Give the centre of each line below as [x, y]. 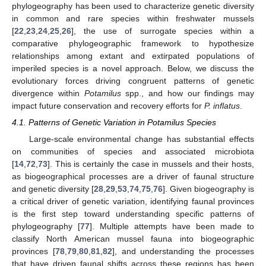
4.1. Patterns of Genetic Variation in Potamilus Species [114, 122]
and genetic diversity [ [53, 189]
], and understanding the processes [183, 251]
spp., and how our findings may [187, 93]
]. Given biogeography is [208, 189]
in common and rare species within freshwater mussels [133, 18]
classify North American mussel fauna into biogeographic [133, 239]
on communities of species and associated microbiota [133, 152]
